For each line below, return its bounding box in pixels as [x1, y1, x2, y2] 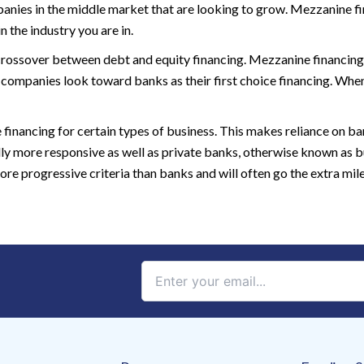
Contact [141, 285, 183, 299]
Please [141, 327, 175, 341]
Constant [141, 264, 189, 278]
